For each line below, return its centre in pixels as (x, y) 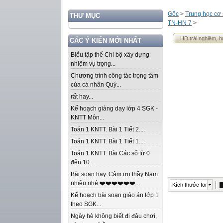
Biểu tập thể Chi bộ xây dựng (110, 55)
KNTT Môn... (87, 117)
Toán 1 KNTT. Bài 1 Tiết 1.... (108, 141)
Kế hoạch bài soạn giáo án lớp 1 (115, 195)
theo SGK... (86, 204)
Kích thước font (191, 185)
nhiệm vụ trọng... (93, 64)
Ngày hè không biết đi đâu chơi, (114, 216)
